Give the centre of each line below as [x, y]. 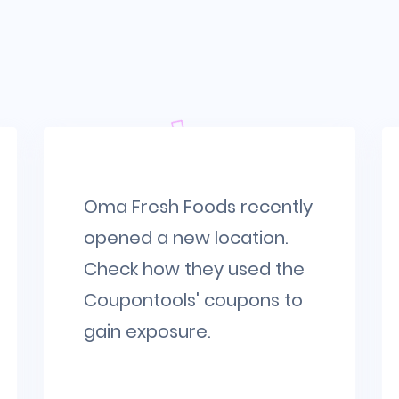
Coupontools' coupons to [193, 300]
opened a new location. [186, 238]
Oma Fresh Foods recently [198, 207]
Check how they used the [194, 269]
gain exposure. [147, 331]
